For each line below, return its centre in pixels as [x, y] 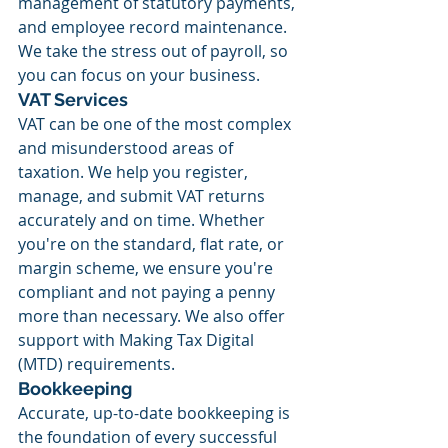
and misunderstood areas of [127, 148]
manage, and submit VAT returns [143, 196]
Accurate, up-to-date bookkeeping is [156, 413]
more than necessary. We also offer [153, 316]
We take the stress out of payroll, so [155, 51]
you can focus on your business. [139, 75]
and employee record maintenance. [154, 27]
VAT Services [73, 99]
